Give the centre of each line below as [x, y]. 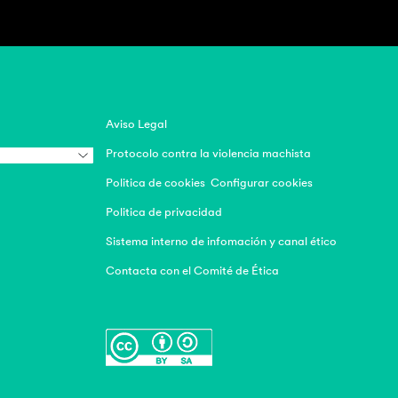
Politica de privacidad [164, 212]
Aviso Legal [136, 124]
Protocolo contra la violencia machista [208, 153]
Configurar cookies [262, 183]
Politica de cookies [155, 183]
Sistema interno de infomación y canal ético [221, 241]
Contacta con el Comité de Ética [192, 271]
